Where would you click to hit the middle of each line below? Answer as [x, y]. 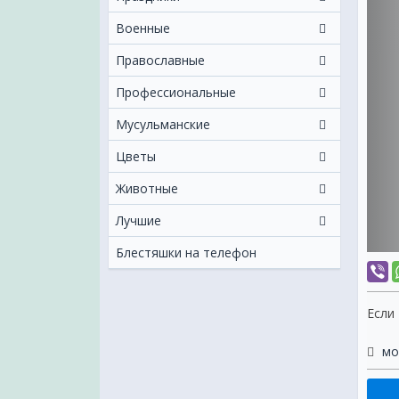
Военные [143, 28]
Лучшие [138, 220]
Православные [160, 60]
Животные [147, 188]
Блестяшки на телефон [186, 252]
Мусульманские [163, 124]
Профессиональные [176, 92]
